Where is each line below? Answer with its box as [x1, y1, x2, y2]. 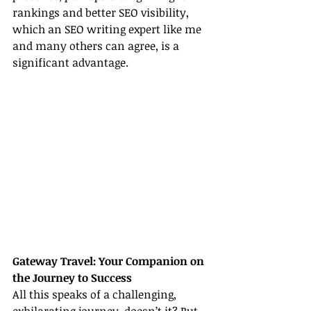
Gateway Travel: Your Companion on [12, 253, 207, 269]
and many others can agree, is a [12, 37, 182, 53]
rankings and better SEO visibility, [12, 4, 192, 20]
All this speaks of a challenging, [12, 287, 179, 303]
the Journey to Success [12, 270, 132, 286]
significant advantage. [12, 54, 128, 70]
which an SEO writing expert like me [12, 21, 204, 37]
